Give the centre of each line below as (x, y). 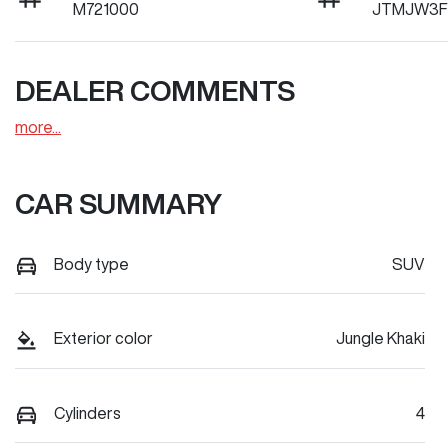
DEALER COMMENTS (155, 90)
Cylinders (87, 412)
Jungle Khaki (380, 338)
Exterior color (103, 338)
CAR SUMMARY (118, 203)
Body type (91, 264)
